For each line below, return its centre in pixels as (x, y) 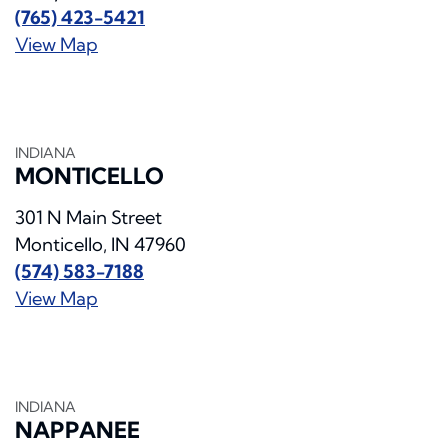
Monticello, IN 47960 (100, 245)
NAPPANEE (77, 430)
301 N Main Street (88, 218)
